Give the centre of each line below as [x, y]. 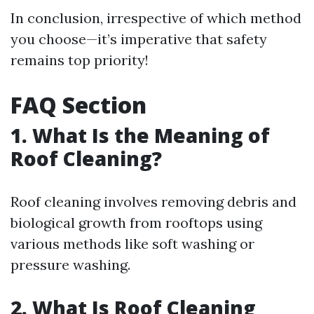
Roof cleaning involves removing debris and [153, 202]
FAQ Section [78, 105]
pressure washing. [70, 265]
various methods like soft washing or [132, 244]
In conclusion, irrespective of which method [156, 18]
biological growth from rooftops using [136, 223]
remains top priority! [80, 60]
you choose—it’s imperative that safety [139, 39]
